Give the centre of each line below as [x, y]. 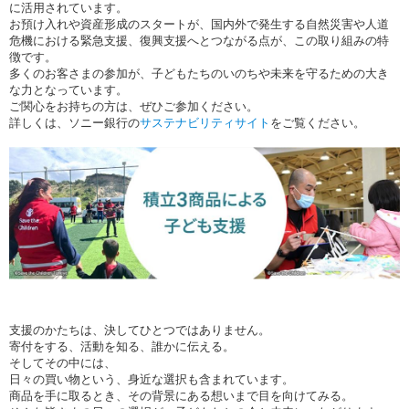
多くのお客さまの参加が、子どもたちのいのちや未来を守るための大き [199, 74]
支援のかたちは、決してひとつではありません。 [140, 330]
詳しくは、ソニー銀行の [74, 123]
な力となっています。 [68, 90]
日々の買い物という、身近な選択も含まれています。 [152, 380]
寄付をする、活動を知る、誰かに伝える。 [122, 347]
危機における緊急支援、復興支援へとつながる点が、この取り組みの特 [199, 41]
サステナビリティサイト [205, 123]
